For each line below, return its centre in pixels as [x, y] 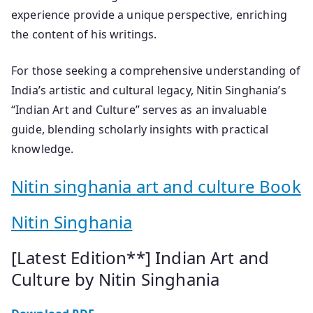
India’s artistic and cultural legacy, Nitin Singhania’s [149, 90]
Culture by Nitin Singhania [116, 279]
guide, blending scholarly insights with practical [140, 129]
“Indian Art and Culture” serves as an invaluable [139, 109]
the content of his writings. [84, 34]
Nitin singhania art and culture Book [156, 186]
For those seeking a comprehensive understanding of [156, 70]
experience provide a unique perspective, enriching [150, 14]
